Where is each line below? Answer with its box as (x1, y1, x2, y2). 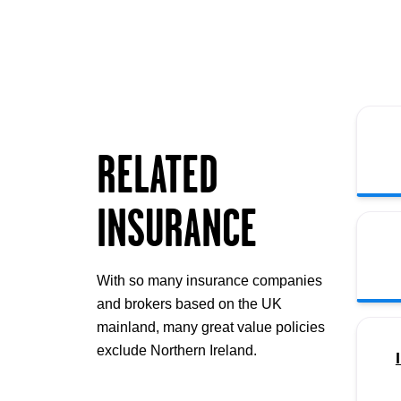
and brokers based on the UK (97, 295, 282, 311)
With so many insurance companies (97, 272, 322, 288)
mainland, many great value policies (97, 319, 325, 335)
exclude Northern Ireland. (97, 342, 257, 358)
